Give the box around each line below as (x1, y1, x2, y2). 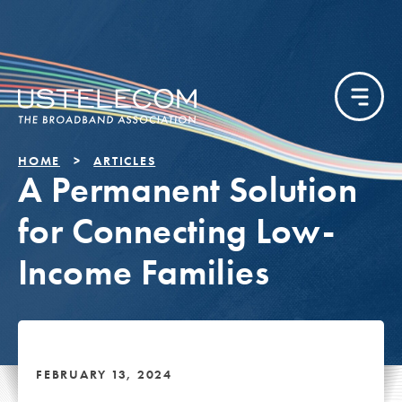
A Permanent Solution (18, 167, 357, 213)
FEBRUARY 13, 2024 (36, 366, 172, 382)
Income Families (18, 249, 269, 295)
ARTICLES (93, 153, 156, 169)
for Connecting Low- (18, 208, 336, 254)
